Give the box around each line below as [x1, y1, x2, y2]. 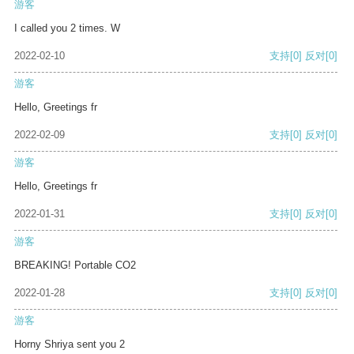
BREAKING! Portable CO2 [14, 259, 136, 272]
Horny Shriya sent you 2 [14, 338, 125, 351]
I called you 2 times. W [14, 22, 120, 35]
